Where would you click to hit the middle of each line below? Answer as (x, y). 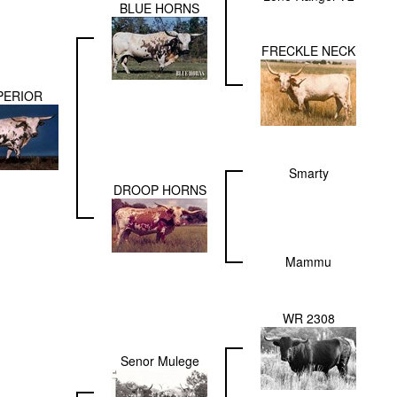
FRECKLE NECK (308, 51)
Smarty (308, 173)
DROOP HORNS (160, 190)
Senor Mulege (160, 361)
